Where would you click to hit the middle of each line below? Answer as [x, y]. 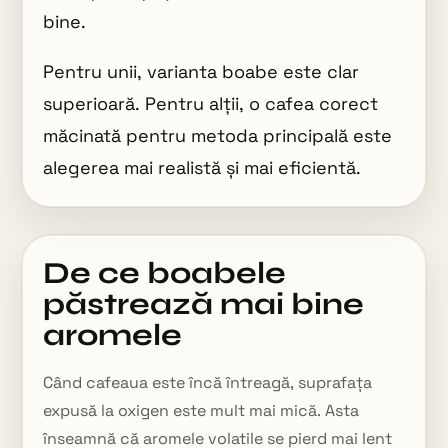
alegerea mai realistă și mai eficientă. [202, 167]
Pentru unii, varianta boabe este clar [201, 71]
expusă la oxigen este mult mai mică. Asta [201, 410]
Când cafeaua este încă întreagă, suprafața [208, 382]
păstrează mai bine [204, 304]
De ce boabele [165, 273]
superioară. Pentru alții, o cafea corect [211, 103]
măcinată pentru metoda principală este [218, 135]
